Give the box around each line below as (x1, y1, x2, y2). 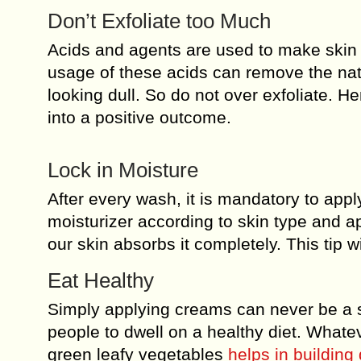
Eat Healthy (48, 268, 154, 293)
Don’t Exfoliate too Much (48, 9, 271, 33)
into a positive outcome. (48, 108, 231, 127)
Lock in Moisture (48, 158, 198, 182)
